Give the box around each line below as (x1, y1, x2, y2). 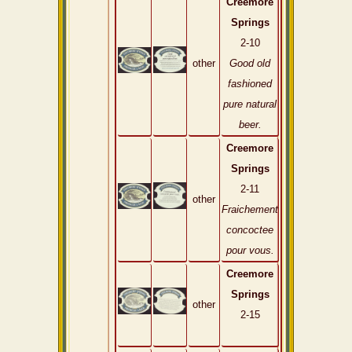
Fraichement (222, 203, 278, 215)
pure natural (223, 98, 277, 110)
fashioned (228, 78, 272, 90)
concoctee (226, 224, 273, 236)
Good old (229, 57, 270, 69)
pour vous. (225, 244, 274, 256)
